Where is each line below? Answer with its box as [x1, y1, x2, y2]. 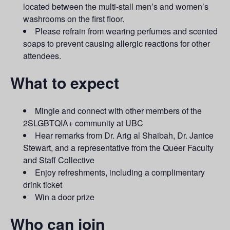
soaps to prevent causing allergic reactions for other [23, 37, 210, 50]
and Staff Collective [23, 154, 94, 166]
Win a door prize [35, 190, 94, 203]
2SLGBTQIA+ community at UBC [23, 117, 143, 129]
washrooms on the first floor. [23, 13, 124, 25]
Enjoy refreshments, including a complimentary [35, 166, 205, 178]
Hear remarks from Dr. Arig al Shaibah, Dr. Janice [35, 129, 214, 141]
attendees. [23, 50, 61, 62]
